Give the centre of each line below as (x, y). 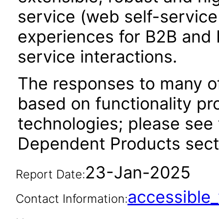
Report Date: (50, 174)
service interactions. (97, 56)
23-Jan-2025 (138, 172)
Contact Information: (71, 199)
